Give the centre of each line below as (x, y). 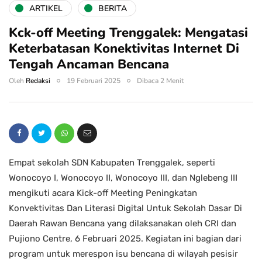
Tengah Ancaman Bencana (89, 65)
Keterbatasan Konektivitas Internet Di (124, 49)
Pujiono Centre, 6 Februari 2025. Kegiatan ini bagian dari (125, 239)
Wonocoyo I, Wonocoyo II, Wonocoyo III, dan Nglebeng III (123, 178)
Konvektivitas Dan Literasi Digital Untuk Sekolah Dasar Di (125, 208)
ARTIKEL (46, 8)
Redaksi (38, 81)
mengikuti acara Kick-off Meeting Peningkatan (103, 193)
